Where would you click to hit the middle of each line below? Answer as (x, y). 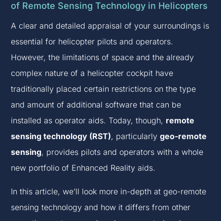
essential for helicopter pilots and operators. (92, 42)
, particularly (136, 136)
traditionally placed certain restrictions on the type (104, 89)
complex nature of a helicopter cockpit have (92, 73)
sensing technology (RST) (61, 136)
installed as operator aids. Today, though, (89, 121)
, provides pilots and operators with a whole (123, 152)
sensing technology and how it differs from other (101, 207)
